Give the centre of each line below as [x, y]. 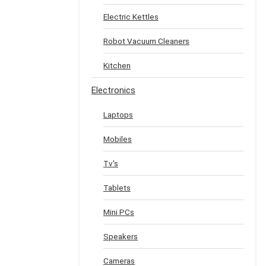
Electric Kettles [131, 17]
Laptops [118, 115]
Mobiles [118, 139]
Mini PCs [119, 212]
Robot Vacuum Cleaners [146, 41]
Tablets [117, 188]
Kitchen [117, 65]
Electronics [113, 90]
